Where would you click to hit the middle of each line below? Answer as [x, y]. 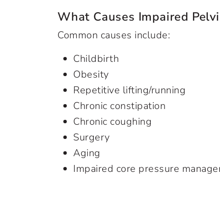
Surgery [92, 137]
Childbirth [96, 59]
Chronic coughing [112, 122]
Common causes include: [114, 35]
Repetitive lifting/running [129, 90]
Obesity [91, 74]
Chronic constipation [119, 106]
